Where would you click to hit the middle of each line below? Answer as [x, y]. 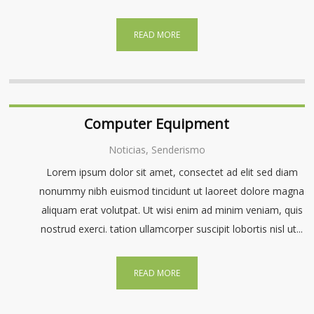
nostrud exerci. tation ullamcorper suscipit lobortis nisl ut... [172, 229]
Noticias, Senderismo [157, 150]
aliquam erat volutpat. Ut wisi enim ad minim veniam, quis [172, 210]
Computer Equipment [157, 124]
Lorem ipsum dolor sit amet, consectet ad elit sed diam [172, 172]
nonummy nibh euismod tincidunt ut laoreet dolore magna [172, 191]
